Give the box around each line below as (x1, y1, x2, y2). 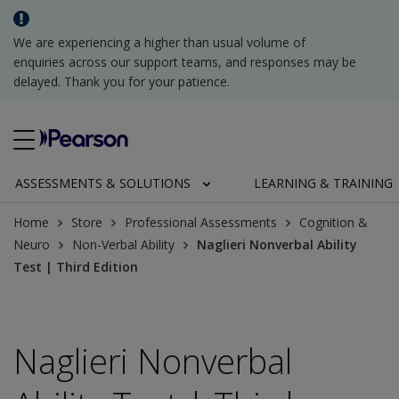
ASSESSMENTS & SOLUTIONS (15, 175, 191, 191)
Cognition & (299, 214, 368, 231)
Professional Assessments (125, 214, 277, 231)
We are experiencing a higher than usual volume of (13, 34, 305, 51)
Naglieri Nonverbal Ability (197, 236, 357, 253)
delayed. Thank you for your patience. (13, 73, 230, 90)
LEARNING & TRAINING (253, 175, 393, 191)
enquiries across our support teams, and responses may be (13, 53, 356, 70)
